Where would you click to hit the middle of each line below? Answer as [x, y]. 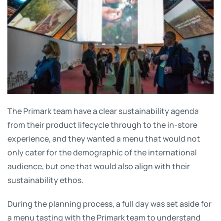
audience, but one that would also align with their [99, 166]
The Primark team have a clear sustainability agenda [103, 111]
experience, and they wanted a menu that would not [104, 139]
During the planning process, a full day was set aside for [110, 204]
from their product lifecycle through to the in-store [102, 125]
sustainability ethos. [45, 180]
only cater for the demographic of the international [102, 152]
